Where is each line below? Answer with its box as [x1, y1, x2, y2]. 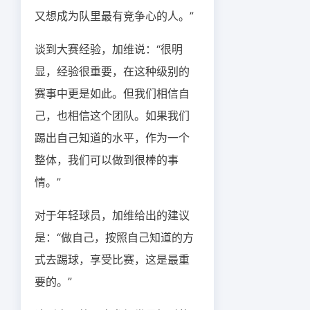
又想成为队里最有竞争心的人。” [35, 9, 194, 23]
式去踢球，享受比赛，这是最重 [35, 253, 190, 266]
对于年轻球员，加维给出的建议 [35, 208, 190, 222]
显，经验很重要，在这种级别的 [35, 64, 190, 78]
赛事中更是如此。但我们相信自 [35, 86, 190, 100]
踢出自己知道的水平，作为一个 [35, 131, 190, 145]
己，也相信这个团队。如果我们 [35, 109, 190, 122]
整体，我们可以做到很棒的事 [35, 153, 179, 167]
